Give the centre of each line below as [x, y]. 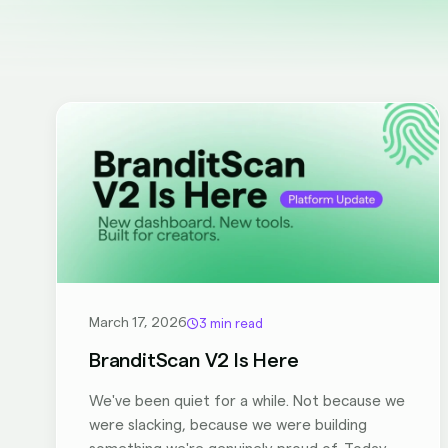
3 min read [231, 323]
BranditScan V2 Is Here [194, 361]
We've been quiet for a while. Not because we [247, 401]
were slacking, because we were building [228, 425]
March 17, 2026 [138, 323]
